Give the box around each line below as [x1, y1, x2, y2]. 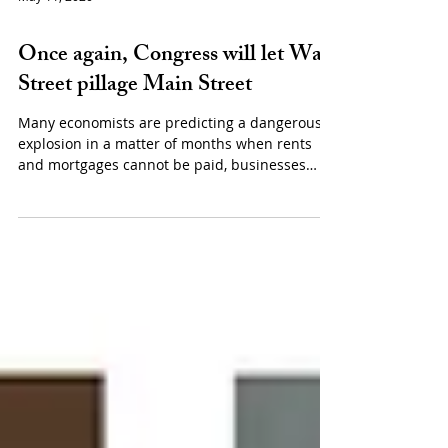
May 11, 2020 [18, 33, 93, 49]
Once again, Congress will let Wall [18, 82, 334, 121]
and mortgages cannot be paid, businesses [18, 200, 306, 219]
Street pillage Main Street [18, 112, 252, 151]
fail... [18, 221, 51, 240]
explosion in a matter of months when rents [18, 179, 312, 198]
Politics [18, 57, 65, 76]
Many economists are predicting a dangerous [18, 158, 322, 177]
